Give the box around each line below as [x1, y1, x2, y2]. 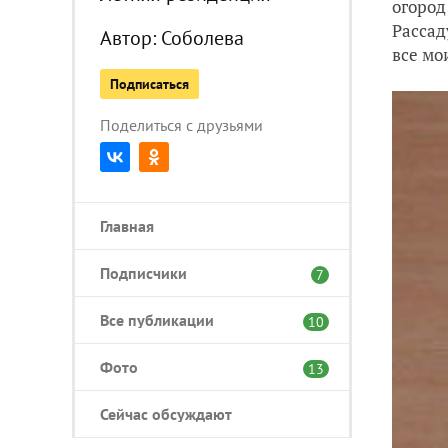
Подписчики [100, 262, 187, 283]
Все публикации [100, 309, 214, 330]
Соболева [161, 24, 244, 51]
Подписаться [110, 74, 189, 93]
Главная [100, 215, 154, 236]
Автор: [100, 24, 161, 51]
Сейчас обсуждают [100, 403, 232, 424]
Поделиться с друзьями [100, 114, 263, 135]
